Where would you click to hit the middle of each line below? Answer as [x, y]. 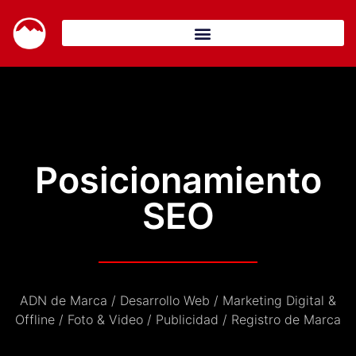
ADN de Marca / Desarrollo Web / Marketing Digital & [178, 300]
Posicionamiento [178, 180]
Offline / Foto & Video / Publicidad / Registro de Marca [178, 319]
